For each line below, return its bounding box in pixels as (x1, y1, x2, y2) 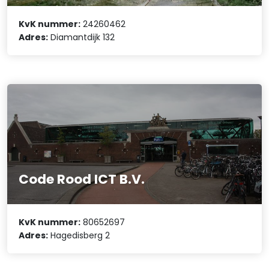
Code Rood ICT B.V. (19, 169, 145, 189)
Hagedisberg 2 (48, 229, 110, 242)
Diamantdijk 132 (48, 31, 115, 43)
